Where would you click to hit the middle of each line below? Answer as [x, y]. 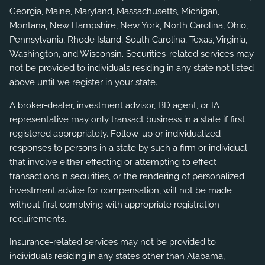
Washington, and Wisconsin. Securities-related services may [132, 54]
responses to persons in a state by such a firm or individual [129, 148]
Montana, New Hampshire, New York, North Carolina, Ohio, [129, 25]
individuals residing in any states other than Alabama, [117, 256]
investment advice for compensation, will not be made [121, 190]
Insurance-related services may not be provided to [113, 242]
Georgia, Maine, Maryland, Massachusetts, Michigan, [115, 11]
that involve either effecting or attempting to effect [113, 162]
